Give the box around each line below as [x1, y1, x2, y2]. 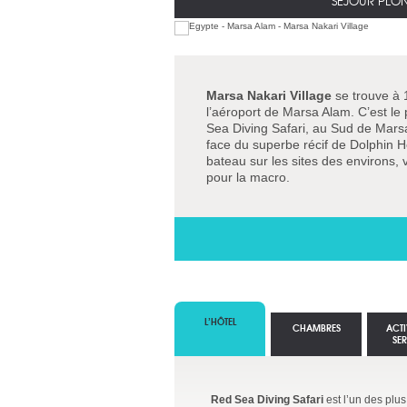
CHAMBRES [292, 321, 341, 334]
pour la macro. [206, 170, 290, 184]
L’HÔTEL [203, 314, 236, 328]
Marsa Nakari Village [206, 88, 332, 103]
